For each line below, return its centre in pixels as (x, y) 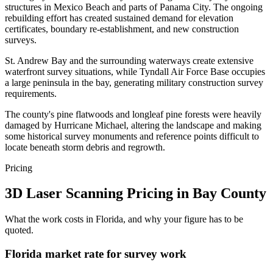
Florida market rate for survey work (96, 254)
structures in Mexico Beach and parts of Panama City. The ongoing (134, 7)
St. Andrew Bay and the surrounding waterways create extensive (129, 60)
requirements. (31, 93)
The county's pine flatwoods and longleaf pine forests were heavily (133, 114)
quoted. (19, 230)
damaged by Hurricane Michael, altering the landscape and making (133, 125)
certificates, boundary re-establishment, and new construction (122, 29)
